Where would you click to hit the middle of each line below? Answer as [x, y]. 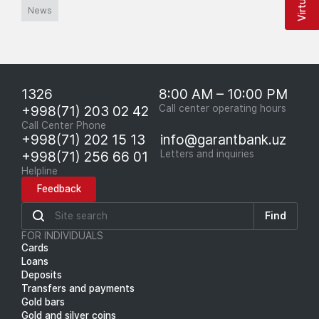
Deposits [42, 274]
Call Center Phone [64, 125]
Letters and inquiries [207, 153]
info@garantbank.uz [223, 139]
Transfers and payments [78, 288]
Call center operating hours [223, 108]
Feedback [59, 189]
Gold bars [43, 302]
